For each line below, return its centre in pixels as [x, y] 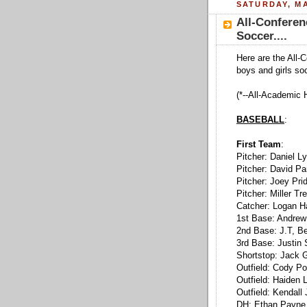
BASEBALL [260, 120]
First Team [259, 145]
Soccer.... [262, 36]
